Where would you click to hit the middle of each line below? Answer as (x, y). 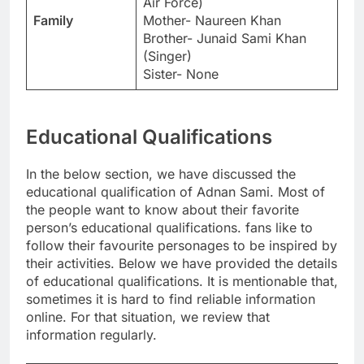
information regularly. (91, 335)
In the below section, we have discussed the (161, 174)
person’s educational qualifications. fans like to (169, 228)
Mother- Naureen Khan (212, 20)
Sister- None (181, 74)
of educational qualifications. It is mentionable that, (182, 282)
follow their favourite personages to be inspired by (182, 246)
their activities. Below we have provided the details (182, 264)
